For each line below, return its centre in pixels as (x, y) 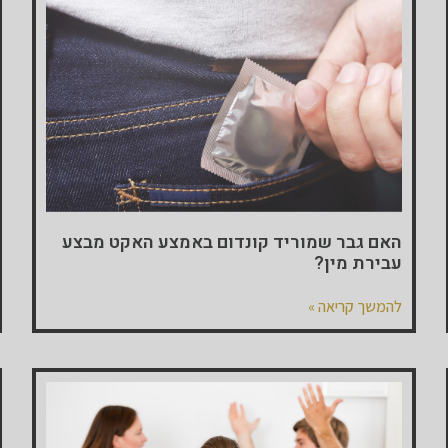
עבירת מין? (357, 263)
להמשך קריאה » (354, 306)
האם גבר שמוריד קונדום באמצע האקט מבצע (231, 242)
